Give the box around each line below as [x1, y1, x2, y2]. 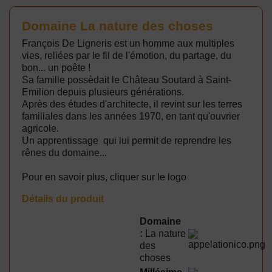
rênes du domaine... [22, 147, 107, 158]
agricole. [22, 123, 59, 134]
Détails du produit [22, 193, 104, 204]
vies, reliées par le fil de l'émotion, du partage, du [22, 50, 231, 61]
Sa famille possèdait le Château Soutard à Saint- [22, 74, 231, 85]
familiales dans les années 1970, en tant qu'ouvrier [22, 110, 240, 121]
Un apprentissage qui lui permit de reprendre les [22, 135, 231, 146]
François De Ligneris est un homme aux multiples [22, 38, 234, 49]
